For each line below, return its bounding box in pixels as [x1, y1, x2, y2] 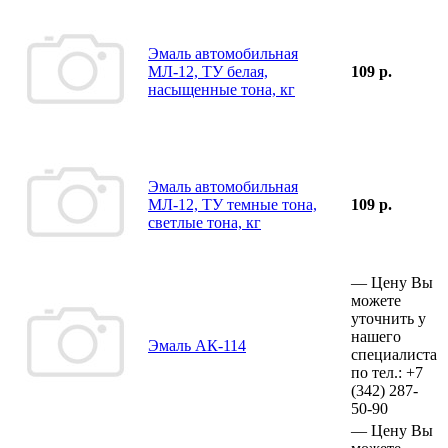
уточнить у [351, 309, 426, 327]
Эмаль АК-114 [148, 336, 246, 354]
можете [351, 291, 401, 309]
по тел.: [351, 363, 406, 381]
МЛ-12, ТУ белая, [148, 62, 268, 80]
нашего [351, 327, 401, 345]
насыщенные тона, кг [148, 80, 295, 98]
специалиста [351, 345, 437, 363]
